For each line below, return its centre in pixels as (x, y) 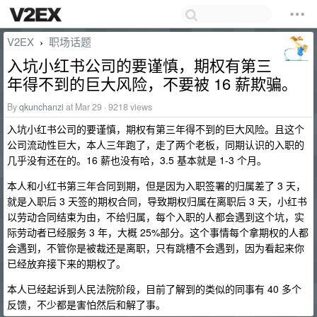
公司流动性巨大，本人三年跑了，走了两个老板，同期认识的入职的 (156, 144)
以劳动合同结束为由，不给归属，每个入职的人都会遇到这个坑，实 (156, 217)
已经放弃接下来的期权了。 (67, 263)
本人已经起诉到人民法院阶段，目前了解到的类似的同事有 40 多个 (154, 289)
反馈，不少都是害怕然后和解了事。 (86, 304)
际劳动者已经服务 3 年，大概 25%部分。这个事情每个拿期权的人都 (158, 232)
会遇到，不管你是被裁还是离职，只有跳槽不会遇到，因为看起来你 (156, 248)
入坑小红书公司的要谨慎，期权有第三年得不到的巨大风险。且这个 (156, 129)
